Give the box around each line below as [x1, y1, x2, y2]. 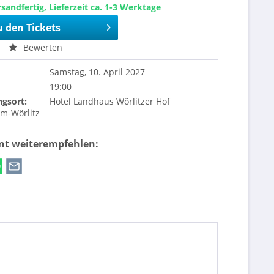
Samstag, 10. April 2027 [50, 66, 146, 78]
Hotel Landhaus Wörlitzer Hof [50, 95, 171, 107]
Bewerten [21, 42, 63, 53]
